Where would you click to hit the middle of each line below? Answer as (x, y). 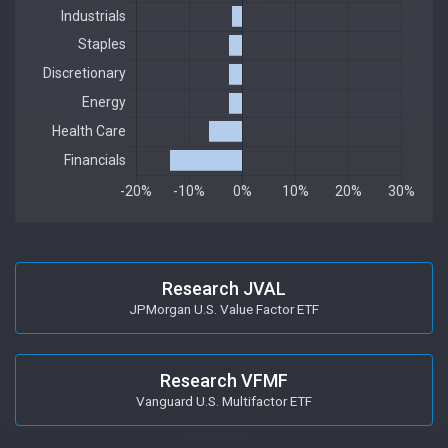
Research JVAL (224, 288)
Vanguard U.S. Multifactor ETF (224, 400)
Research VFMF (224, 380)
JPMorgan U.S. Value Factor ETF (224, 308)
